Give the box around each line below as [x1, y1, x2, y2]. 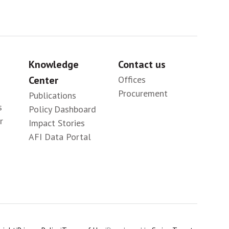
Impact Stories [29, 117, 85, 129]
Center [29, 73, 59, 87]
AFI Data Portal [29, 130, 91, 143]
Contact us [118, 57, 166, 71]
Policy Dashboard [29, 103, 97, 115]
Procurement [118, 87, 168, 99]
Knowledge [29, 57, 79, 71]
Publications [29, 89, 77, 101]
